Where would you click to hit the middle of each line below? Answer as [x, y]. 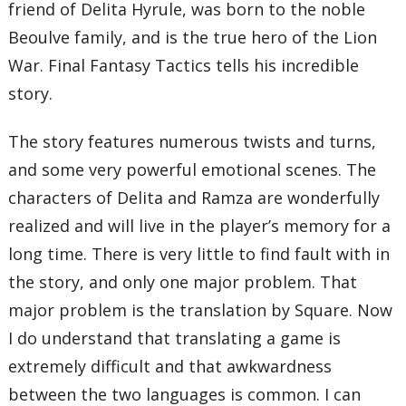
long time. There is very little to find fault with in [199, 254]
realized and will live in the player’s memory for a [200, 226]
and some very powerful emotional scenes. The [193, 170]
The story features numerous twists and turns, [193, 142]
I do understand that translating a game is [175, 338]
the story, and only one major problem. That [183, 282]
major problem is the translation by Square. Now [201, 310]
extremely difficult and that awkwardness [170, 367]
